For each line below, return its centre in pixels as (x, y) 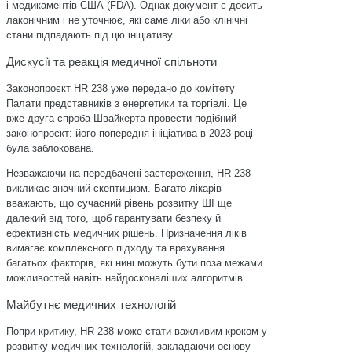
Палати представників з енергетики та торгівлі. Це (126, 103)
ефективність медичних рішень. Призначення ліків (126, 233)
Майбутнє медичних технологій (91, 304)
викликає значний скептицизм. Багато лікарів (114, 188)
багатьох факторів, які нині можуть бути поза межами (134, 263)
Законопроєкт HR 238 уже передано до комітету (121, 88)
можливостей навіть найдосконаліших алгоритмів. (126, 278)
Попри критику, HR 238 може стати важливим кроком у (137, 331)
